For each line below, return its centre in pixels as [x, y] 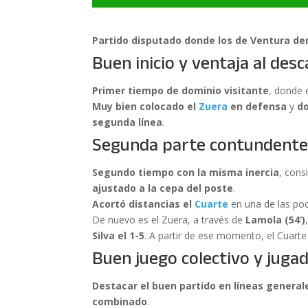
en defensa [257, 107]
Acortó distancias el [144, 204]
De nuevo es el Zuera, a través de [169, 220]
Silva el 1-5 [119, 236]
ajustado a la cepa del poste [163, 188]
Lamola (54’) [276, 220]
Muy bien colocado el [146, 107]
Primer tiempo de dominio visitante [181, 91]
